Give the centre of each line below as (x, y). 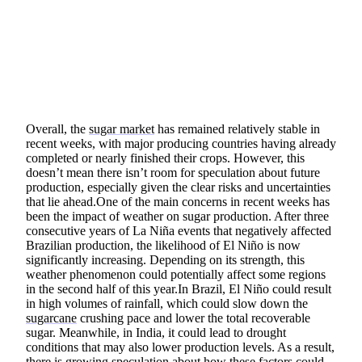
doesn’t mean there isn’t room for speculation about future (173, 173)
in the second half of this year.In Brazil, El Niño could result (179, 289)
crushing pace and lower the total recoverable (194, 318)
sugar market (122, 129)
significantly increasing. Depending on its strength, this (165, 260)
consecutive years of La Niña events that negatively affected (179, 231)
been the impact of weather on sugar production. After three (177, 217)
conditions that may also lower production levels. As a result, (180, 347)
